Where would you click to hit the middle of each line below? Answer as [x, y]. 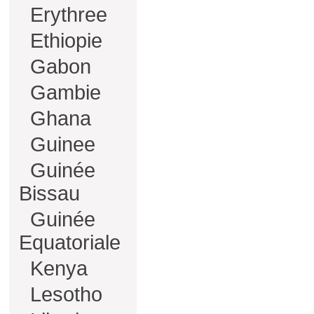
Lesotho [63, 294]
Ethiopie [63, 41]
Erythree [66, 15]
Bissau [49, 193]
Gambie [63, 93]
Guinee [60, 144]
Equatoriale [70, 243]
